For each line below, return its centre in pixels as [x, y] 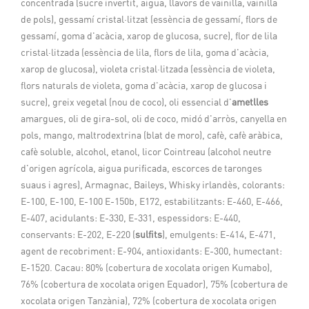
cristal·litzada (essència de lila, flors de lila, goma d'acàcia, [145, 53]
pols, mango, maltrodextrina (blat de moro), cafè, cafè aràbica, [152, 136]
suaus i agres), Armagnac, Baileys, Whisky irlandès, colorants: [153, 185]
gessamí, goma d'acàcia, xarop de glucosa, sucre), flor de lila [149, 36]
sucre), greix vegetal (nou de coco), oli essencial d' [126, 102]
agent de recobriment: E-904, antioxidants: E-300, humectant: [151, 251]
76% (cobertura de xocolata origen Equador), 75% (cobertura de [154, 285]
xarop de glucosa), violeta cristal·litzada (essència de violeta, [148, 69]
